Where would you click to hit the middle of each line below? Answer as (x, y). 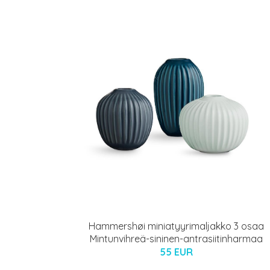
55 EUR (176, 252)
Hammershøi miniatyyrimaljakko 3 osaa (176, 226)
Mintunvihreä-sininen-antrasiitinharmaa (176, 239)
